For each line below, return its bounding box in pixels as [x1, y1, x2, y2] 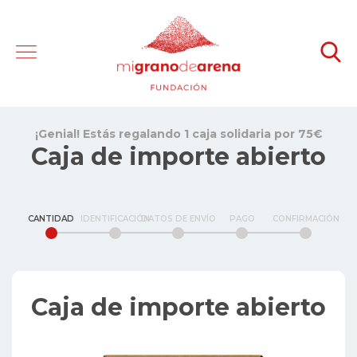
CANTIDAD [28, 213, 75, 224]
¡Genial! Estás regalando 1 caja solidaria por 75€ [34, 127, 323, 141]
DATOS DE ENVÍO [140, 213, 216, 224]
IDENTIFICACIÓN [80, 213, 150, 224]
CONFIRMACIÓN [272, 213, 339, 224]
